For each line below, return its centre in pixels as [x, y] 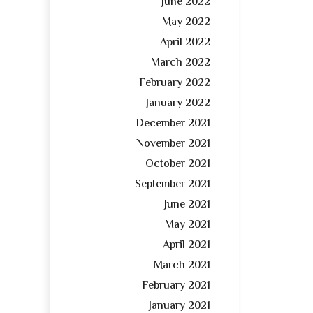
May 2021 [188, 226]
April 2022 [185, 43]
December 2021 [173, 124]
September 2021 [173, 185]
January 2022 [178, 104]
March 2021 [182, 266]
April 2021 [187, 246]
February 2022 [175, 84]
